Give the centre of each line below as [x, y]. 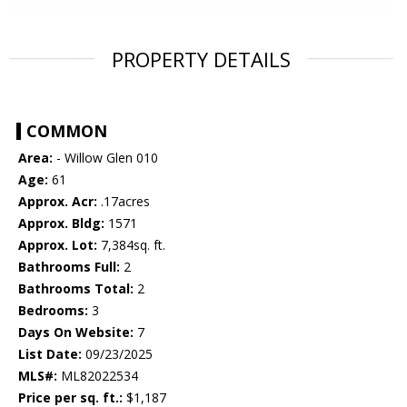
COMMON [67, 131]
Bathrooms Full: [69, 267]
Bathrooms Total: [76, 289]
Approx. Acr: [58, 202]
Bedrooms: [53, 311]
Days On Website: [76, 333]
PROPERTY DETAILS [201, 60]
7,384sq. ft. [131, 245]
